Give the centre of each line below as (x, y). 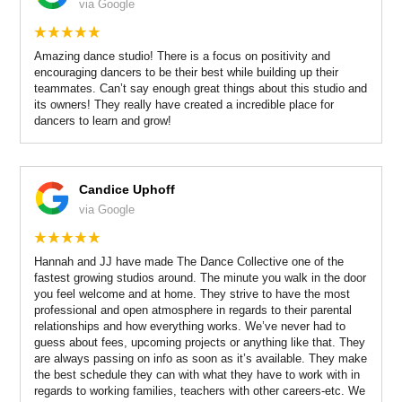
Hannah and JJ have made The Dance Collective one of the (188, 262)
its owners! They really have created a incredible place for (184, 104)
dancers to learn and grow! (102, 120)
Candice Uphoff (127, 190)
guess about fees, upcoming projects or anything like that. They (199, 343)
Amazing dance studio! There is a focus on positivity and (182, 56)
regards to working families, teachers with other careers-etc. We (199, 391)
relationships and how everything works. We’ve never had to (189, 327)
